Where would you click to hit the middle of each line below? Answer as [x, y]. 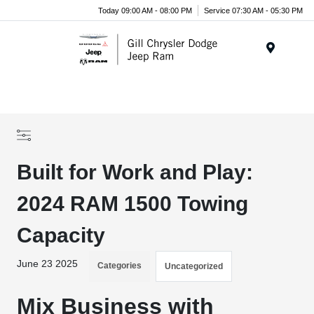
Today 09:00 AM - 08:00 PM [145, 10]
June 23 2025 [48, 264]
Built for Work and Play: [135, 172]
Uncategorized [194, 266]
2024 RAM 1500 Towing [133, 204]
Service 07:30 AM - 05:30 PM [253, 10]
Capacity [61, 235]
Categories [120, 266]
